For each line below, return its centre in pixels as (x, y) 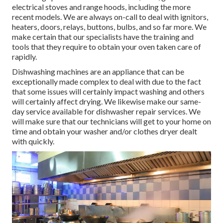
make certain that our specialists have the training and (103, 37)
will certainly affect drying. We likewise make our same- (107, 102)
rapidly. (24, 57)
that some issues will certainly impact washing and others (108, 92)
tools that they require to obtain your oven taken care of (107, 47)
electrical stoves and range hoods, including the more (101, 7)
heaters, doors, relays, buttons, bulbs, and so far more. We (109, 27)
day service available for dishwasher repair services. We (106, 111)
